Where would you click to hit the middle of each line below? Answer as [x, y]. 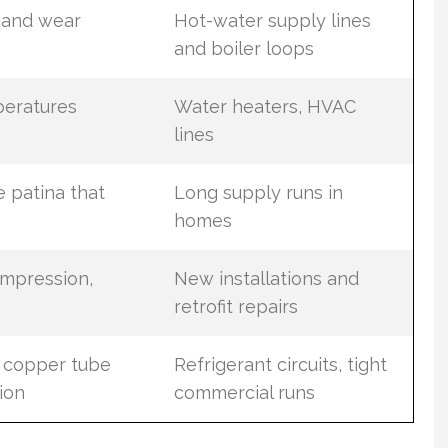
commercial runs [244, 392]
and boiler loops [243, 48]
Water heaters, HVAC [264, 106]
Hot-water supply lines [272, 20]
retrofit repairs [235, 306]
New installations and [266, 278]
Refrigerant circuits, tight [280, 364]
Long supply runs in [258, 192]
